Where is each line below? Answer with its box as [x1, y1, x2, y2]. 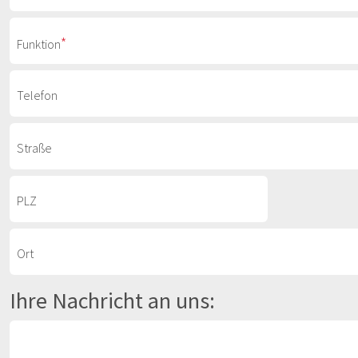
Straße [17, 140, 52, 156]
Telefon [17, 87, 58, 103]
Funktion [17, 36, 61, 52]
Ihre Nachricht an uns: [10, 286, 215, 315]
